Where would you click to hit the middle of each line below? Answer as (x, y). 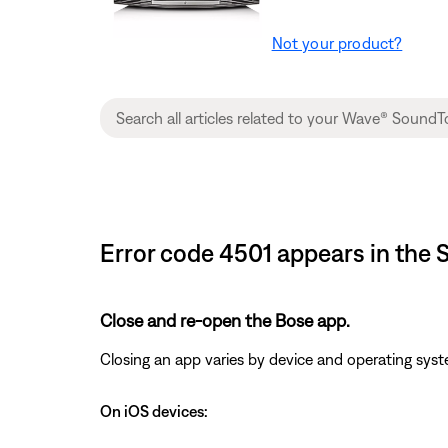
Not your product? (337, 42)
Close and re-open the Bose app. (225, 320)
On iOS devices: (154, 410)
